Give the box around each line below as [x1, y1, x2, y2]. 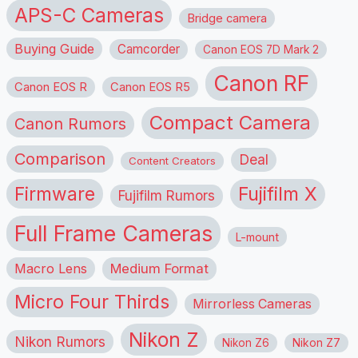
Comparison [14, 149, 105, 169]
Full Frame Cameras [14, 220, 213, 246]
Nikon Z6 [222, 336, 269, 349]
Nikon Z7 [292, 336, 340, 349]
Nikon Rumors [14, 332, 105, 350]
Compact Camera [149, 110, 311, 134]
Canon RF [213, 70, 309, 96]
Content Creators [129, 153, 216, 167]
